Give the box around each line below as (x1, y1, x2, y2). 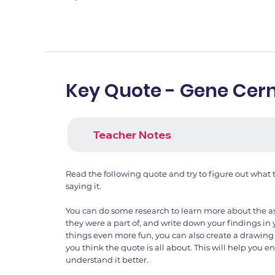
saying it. (66, 180, 102, 191)
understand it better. (66, 254, 149, 265)
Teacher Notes (93, 128, 171, 142)
